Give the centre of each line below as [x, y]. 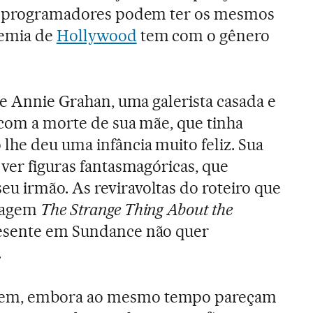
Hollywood [96, 36]
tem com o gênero [203, 36]
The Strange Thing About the [137, 210]
